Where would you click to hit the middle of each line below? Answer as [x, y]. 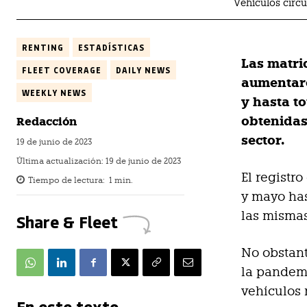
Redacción [47, 122]
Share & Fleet [67, 222]
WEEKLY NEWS [54, 93]
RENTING [43, 48]
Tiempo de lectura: [66, 181]
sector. [263, 141]
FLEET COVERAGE [62, 70]
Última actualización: [61, 161]
